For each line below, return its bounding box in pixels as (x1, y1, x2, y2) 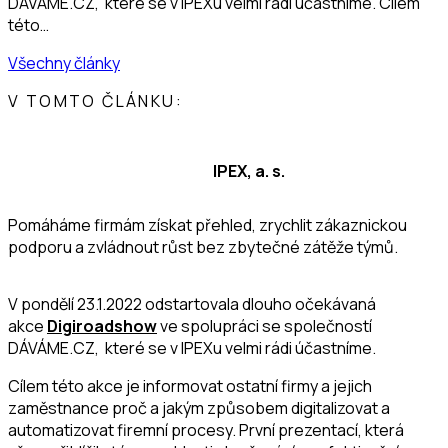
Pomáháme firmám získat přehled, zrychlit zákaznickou (8, 213, 407, 236)
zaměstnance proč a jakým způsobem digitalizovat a (8, 396, 390, 419)
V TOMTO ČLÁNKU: (8, 89, 183, 112)
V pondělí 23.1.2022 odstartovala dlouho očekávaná (8, 292, 376, 315)
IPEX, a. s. (213, 159, 285, 182)
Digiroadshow (47, 314, 157, 337)
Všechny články (8, 51, 120, 74)
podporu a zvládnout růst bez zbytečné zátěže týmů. (8, 235, 398, 258)
